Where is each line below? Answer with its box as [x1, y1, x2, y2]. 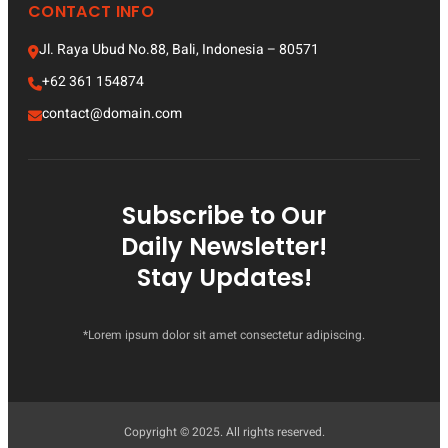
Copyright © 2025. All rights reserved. [123, 422, 325, 441]
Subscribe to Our [122, 198, 326, 232]
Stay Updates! [136, 260, 312, 294]
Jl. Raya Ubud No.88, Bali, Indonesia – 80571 [39, 38, 319, 60]
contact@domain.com [42, 102, 182, 124]
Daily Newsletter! [121, 229, 327, 263]
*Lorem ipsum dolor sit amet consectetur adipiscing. [83, 325, 365, 344]
